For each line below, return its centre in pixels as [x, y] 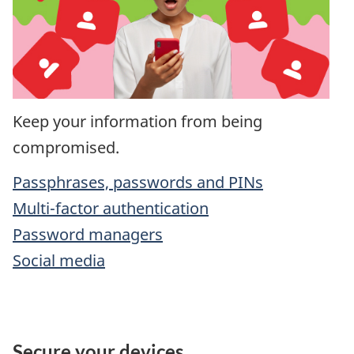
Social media [59, 261]
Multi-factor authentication [111, 209]
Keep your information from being [137, 121]
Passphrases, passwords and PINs [138, 183]
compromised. [66, 147]
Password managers [88, 235]
